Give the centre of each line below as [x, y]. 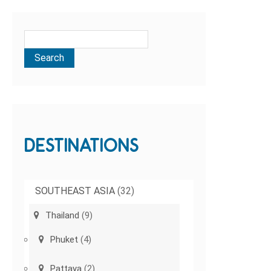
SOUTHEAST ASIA [75, 191]
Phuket [64, 240]
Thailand [63, 216]
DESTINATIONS [82, 145]
